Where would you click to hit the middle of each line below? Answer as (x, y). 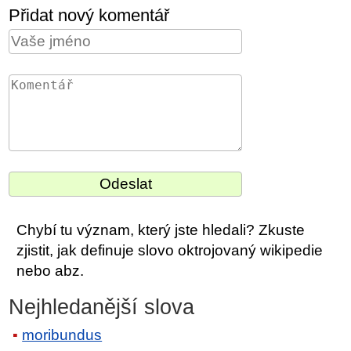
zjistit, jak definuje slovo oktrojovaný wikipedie (170, 250)
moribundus (62, 335)
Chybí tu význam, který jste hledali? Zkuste (161, 230)
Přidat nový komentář (89, 15)
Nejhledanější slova (102, 307)
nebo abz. (51, 270)
